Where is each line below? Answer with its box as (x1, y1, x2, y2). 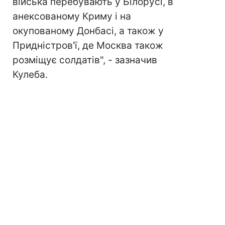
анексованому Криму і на (13, 11, 131, 23)
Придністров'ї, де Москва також (13, 40, 163, 52)
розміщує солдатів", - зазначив (13, 54, 157, 66)
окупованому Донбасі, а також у (13, 25, 164, 37)
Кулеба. (13, 69, 48, 81)
